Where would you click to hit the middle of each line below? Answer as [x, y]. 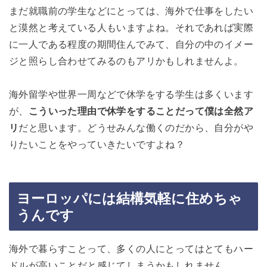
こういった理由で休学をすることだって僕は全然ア [141, 111]
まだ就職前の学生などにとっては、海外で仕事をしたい [131, 10]
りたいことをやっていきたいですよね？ [97, 144]
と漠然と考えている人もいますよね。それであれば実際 [131, 27]
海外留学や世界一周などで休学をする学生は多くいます [131, 94]
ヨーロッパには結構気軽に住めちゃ [129, 198]
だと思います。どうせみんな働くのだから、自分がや [136, 127]
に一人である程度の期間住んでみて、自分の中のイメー [131, 44]
